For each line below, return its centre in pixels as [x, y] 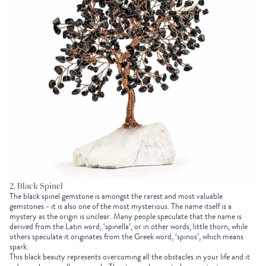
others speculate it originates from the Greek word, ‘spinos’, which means [126, 237]
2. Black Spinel [36, 187]
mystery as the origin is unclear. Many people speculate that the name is [126, 217]
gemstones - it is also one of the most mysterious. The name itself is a [121, 207]
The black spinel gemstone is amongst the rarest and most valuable [116, 197]
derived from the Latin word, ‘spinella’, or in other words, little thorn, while [129, 227]
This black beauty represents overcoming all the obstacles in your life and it [130, 257]
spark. [21, 247]
